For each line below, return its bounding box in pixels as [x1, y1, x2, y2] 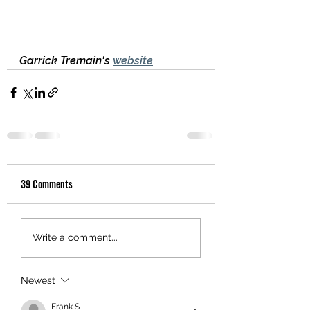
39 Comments [21, 176, 73, 191]
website [113, 53, 153, 67]
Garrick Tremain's [19, 53, 113, 67]
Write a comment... [33, 232, 118, 244]
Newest [21, 274, 55, 286]
